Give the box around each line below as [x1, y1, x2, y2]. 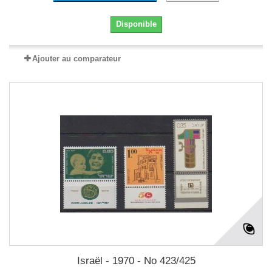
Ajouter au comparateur [32, 54, 121, 63]
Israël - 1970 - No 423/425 [76, 255, 195, 267]
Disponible [115, 19, 157, 29]
